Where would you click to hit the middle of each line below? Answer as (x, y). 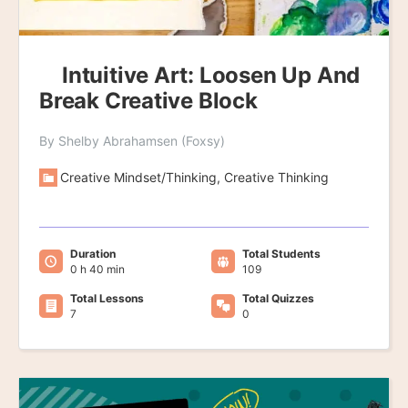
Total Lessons (107, 299)
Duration (93, 254)
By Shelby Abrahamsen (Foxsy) (132, 141)
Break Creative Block (148, 101)
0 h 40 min (97, 270)
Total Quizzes (278, 299)
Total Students (281, 254)
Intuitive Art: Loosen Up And (211, 76)
